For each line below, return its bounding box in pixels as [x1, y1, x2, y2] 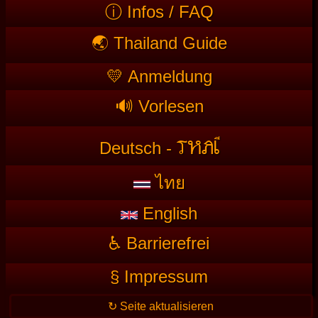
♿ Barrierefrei [109, 233, 209, 253]
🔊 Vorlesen [114, 96, 204, 116]
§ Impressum [110, 266, 208, 286]
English [138, 203, 197, 223]
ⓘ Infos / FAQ [104, 1, 214, 21]
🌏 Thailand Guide [91, 33, 227, 53]
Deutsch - [99, 138, 177, 158]
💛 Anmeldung [106, 66, 212, 86]
